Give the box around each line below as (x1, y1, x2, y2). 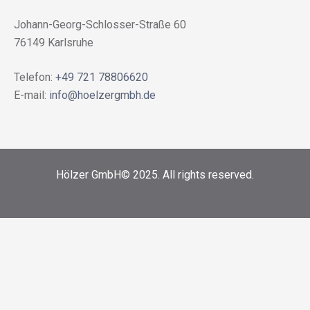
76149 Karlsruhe (14, 36, 93, 50)
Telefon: (14, 71, 55, 84)
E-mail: (14, 89, 49, 102)
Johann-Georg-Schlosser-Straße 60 (14, 18, 186, 32)
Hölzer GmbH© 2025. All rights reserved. (56, 168, 254, 182)
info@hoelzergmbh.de (49, 89, 156, 102)
